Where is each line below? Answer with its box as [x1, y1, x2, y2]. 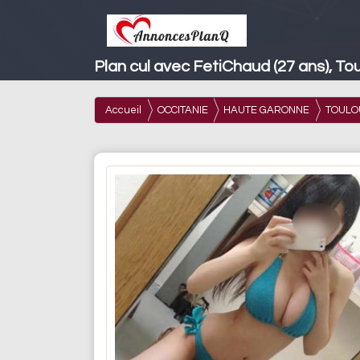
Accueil [105, 104, 141, 116]
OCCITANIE [157, 104, 208, 116]
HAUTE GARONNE [223, 104, 309, 116]
